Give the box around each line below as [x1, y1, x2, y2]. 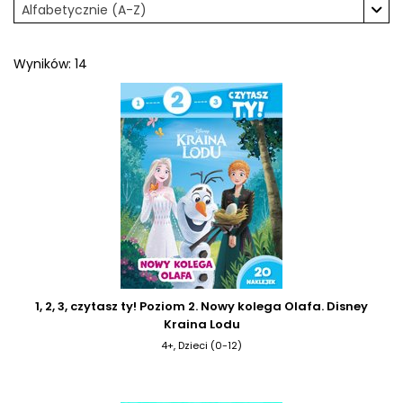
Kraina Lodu [163, 315, 240, 333]
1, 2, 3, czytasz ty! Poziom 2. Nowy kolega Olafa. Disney [35, 297, 368, 315]
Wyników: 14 [13, 54, 87, 73]
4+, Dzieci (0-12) [161, 337, 242, 353]
